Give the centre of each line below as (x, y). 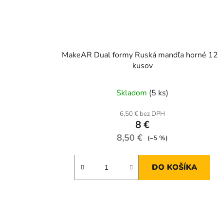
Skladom (133, 93)
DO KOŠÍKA (175, 168)
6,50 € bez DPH (143, 114)
